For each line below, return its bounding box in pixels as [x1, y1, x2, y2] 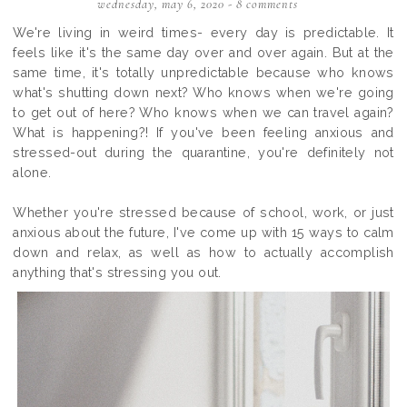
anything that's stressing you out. [13, 265, 222, 280]
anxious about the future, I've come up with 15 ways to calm [13, 225, 394, 240]
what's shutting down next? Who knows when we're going [13, 85, 394, 100]
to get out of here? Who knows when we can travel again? [13, 105, 394, 120]
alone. [13, 165, 52, 180]
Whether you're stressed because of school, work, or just [13, 205, 394, 220]
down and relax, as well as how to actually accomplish [13, 245, 394, 260]
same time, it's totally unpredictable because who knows [13, 65, 394, 80]
